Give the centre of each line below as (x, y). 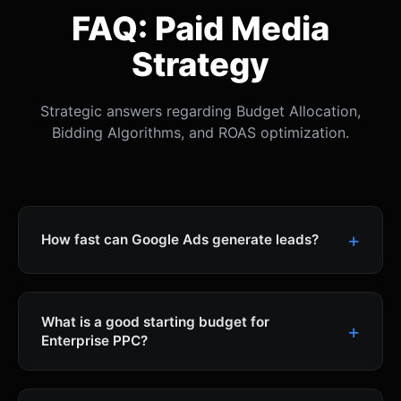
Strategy (200, 64)
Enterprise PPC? (94, 340)
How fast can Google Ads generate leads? (180, 240)
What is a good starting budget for (155, 321)
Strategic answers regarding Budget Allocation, (200, 111)
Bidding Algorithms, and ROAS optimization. (200, 132)
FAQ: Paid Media (200, 28)
